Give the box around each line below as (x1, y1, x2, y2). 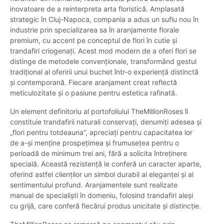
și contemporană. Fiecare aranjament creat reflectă (10, 78, 177, 87)
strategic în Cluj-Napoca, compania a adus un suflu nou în (10, 15, 198, 24)
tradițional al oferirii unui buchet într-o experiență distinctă (10, 67, 198, 76)
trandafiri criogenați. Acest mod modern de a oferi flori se (10, 46, 196, 55)
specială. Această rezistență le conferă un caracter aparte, (10, 159, 201, 168)
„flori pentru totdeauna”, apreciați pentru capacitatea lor (10, 128, 192, 137)
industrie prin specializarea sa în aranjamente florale (10, 25, 179, 34)
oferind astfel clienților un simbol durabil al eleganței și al (10, 170, 193, 179)
